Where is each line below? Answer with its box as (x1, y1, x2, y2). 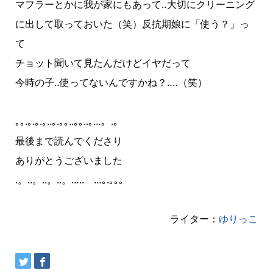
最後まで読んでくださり (15, 134, 122, 148)
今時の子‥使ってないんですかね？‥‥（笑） (15, 76, 207, 90)
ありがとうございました (15, 154, 122, 168)
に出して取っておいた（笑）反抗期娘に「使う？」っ (15, 17, 249, 31)
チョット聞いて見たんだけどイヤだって (15, 56, 191, 70)
